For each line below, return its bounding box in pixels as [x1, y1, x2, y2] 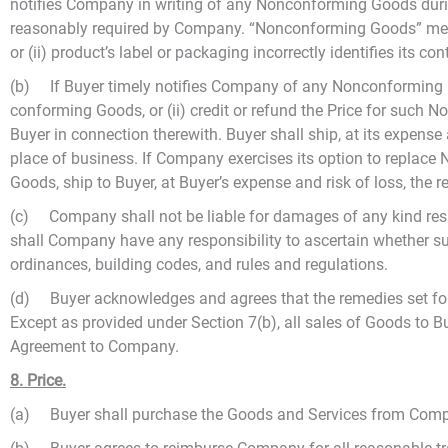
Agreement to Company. [10, 337, 179, 356]
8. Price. [10, 371, 66, 390]
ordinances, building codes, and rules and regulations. [10, 255, 388, 274]
